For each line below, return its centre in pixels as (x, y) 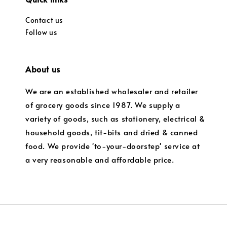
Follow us (41, 32)
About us (43, 69)
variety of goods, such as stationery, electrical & (116, 119)
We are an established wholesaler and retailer (112, 91)
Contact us (44, 20)
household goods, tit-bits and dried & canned (112, 132)
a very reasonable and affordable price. (100, 160)
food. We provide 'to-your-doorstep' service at (113, 146)
